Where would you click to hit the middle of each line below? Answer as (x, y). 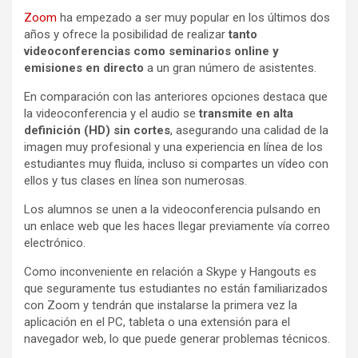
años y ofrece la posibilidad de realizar (126, 34)
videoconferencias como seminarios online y (151, 51)
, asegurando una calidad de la (249, 130)
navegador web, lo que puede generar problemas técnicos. (177, 338)
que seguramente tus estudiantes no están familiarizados (176, 288)
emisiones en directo (84, 68)
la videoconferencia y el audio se (111, 113)
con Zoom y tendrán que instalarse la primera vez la (161, 305)
